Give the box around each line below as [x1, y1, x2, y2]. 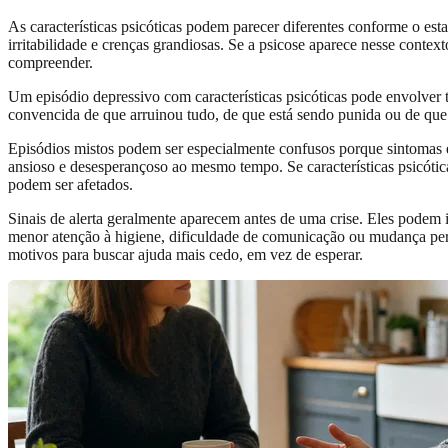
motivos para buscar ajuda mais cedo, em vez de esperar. [8, 245, 363, 263]
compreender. [8, 53, 93, 71]
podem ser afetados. [8, 175, 133, 193]
